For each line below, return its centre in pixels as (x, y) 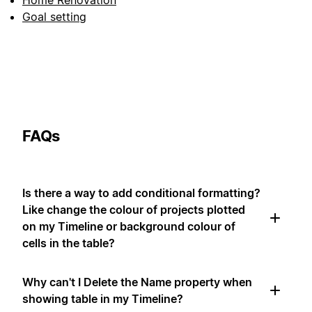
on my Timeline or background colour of (129, 227)
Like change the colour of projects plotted (134, 210)
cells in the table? (69, 243)
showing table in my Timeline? (103, 299)
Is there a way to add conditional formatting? (141, 193)
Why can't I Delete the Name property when (137, 282)
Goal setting (54, 17)
